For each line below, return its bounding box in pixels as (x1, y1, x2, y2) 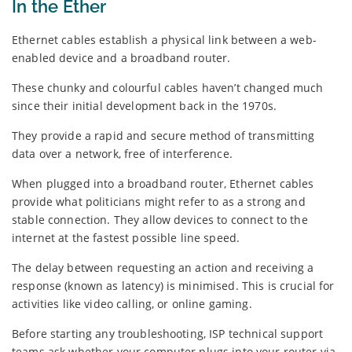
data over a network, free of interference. (12, 145, 233, 161)
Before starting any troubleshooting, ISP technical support (12, 325, 324, 341)
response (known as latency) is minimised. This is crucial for (12, 277, 335, 293)
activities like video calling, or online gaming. (12, 295, 252, 311)
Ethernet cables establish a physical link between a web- (12, 31, 317, 47)
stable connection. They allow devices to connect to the (12, 211, 308, 227)
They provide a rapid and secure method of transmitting (12, 127, 315, 143)
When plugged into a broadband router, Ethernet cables (12, 175, 314, 191)
